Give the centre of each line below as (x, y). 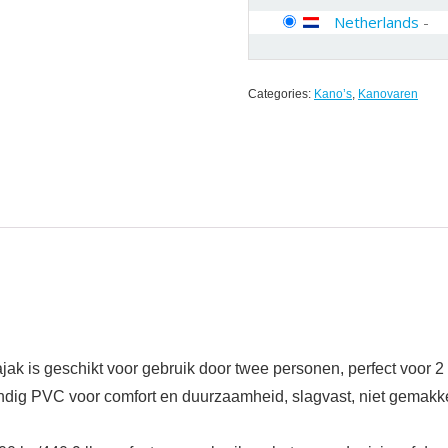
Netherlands (376, 22)
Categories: (281, 94)
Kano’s (333, 94)
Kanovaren (388, 94)
